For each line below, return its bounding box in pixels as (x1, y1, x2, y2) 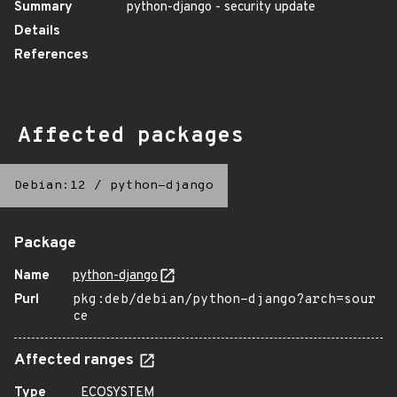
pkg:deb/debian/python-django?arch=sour (73, 292, 376, 308)
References (14, 47, 89, 64)
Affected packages (18, 123, 244, 150)
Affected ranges (14, 351, 137, 370)
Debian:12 (14, 178, 86, 193)
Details (14, 23, 60, 40)
